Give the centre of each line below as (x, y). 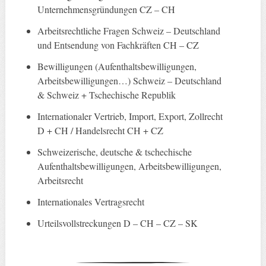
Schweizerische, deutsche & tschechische (115, 152)
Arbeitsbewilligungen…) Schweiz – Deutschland (130, 81)
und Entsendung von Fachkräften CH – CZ (118, 45)
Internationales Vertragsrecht (91, 202)
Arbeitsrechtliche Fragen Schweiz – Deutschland (129, 31)
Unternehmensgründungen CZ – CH (107, 9)
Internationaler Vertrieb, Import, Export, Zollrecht (130, 116)
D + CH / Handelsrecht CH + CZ (101, 131)
